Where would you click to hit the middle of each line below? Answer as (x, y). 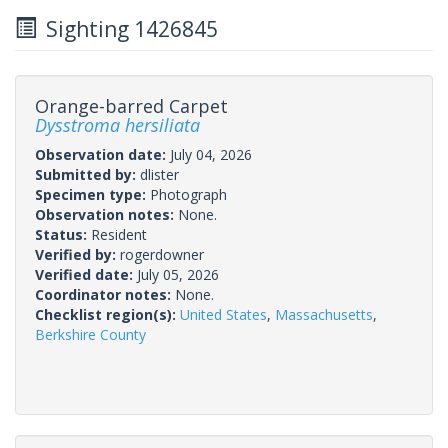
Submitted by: (87, 174)
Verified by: (77, 254)
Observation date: (102, 154)
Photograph (188, 194)
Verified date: (86, 274)
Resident (119, 234)
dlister (159, 174)
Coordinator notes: (105, 294)
